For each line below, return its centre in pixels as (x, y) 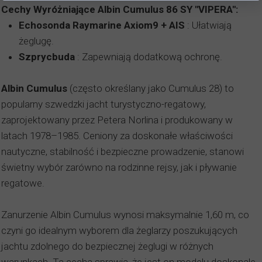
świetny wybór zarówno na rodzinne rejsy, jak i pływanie (119, 167)
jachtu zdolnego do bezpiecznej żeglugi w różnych (107, 246)
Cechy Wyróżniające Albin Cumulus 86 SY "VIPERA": (120, 9)
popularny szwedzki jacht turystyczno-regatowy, (104, 104)
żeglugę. (36, 41)
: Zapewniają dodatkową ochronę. (150, 57)
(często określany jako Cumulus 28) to (152, 88)
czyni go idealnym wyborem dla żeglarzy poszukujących (119, 230)
